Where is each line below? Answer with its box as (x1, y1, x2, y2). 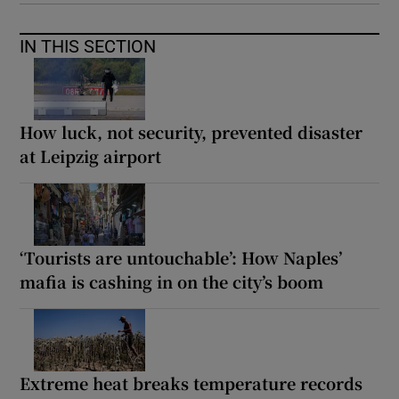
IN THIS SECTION (20, 37, 157, 55)
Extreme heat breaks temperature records (20, 370, 363, 395)
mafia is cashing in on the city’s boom (20, 269, 324, 293)
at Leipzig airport (20, 143, 162, 167)
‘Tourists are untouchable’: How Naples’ (20, 245, 343, 269)
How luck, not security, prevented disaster (20, 119, 363, 143)
